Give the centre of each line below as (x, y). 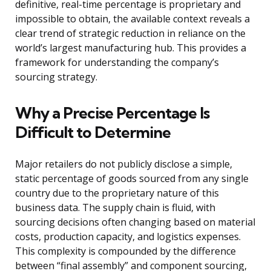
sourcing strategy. (56, 77)
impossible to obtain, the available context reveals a (132, 19)
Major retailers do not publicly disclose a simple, (124, 164)
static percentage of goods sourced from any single (132, 179)
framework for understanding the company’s (117, 63)
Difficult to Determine (93, 132)
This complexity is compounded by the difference (126, 251)
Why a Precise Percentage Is (112, 113)
